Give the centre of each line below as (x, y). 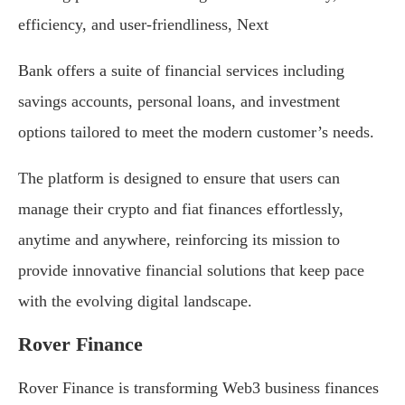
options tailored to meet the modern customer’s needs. (196, 132)
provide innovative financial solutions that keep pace (191, 271)
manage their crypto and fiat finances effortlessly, (181, 209)
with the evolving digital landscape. (135, 301)
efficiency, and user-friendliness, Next (143, 25)
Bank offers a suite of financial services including (181, 71)
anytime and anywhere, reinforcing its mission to (179, 240)
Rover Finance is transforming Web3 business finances (198, 388)
